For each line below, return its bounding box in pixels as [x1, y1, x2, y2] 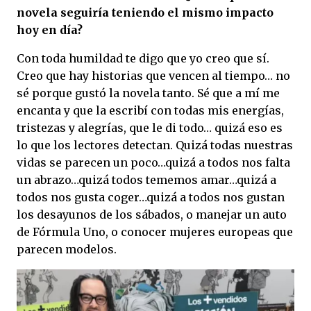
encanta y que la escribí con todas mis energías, [17, 103, 284, 118]
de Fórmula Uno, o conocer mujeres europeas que [17, 225, 293, 239]
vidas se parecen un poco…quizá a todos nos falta [17, 155, 290, 170]
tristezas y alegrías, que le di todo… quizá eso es [17, 121, 283, 135]
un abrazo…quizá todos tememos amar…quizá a [17, 173, 276, 187]
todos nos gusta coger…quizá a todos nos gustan [17, 190, 285, 205]
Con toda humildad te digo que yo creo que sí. [17, 51, 269, 66]
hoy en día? [17, 23, 85, 37]
